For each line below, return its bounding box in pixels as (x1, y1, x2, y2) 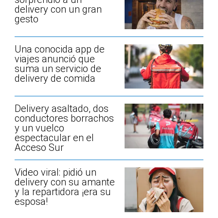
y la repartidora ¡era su (15, 186, 111, 198)
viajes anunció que (15, 53, 95, 65)
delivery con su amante (15, 176, 115, 188)
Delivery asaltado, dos (15, 103, 109, 115)
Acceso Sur (15, 142, 64, 154)
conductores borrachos (15, 112, 114, 125)
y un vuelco (15, 122, 64, 134)
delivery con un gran (15, 3, 102, 15)
